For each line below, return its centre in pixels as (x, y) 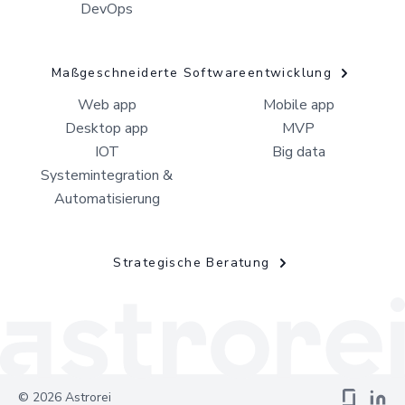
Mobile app (298, 105)
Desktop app (107, 129)
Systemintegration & (107, 176)
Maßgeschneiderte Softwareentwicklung (192, 72)
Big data (298, 152)
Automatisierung (107, 199)
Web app (107, 105)
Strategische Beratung (192, 263)
